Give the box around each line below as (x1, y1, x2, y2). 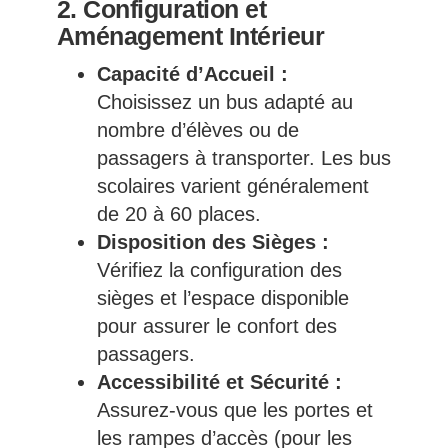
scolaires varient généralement (96, 175, 369, 198)
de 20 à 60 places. (96, 203, 261, 226)
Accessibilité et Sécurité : (96, 371, 342, 394)
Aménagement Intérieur (56, 22, 325, 51)
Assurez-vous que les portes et (96, 399, 373, 422)
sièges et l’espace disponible (96, 287, 349, 310)
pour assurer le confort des (96, 315, 337, 338)
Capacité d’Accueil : (96, 63, 288, 86)
